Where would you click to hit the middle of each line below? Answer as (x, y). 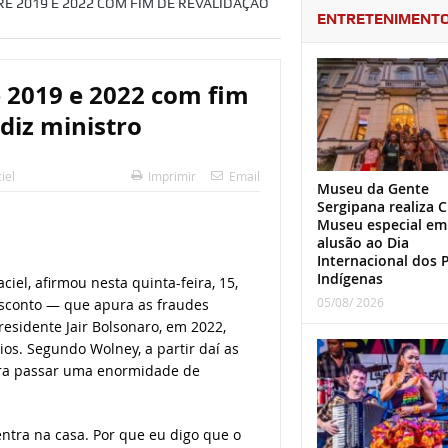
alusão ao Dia (362, 243)
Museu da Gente (372, 189)
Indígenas (349, 279)
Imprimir (171, 176)
